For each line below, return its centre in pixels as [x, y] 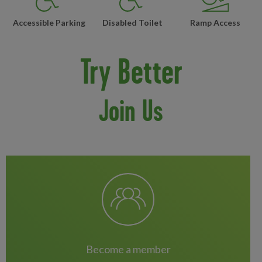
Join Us [131, 111]
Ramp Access [215, 23]
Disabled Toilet [132, 23]
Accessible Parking [49, 23]
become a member [132, 249]
